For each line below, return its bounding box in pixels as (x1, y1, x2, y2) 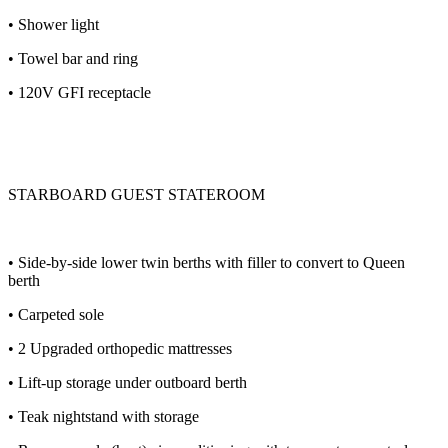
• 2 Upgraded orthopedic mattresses (8, 340, 232, 358)
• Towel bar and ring (8, 50, 138, 68)
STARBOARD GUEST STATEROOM (8, 186, 265, 204)
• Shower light (8, 16, 99, 34)
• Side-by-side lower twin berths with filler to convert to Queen (8, 254, 405, 272)
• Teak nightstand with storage (8, 408, 199, 426)
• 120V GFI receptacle (8, 84, 151, 102)
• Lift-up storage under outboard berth (8, 374, 247, 392)
